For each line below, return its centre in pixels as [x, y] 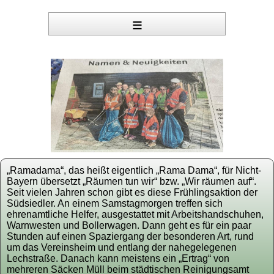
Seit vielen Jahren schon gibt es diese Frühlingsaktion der [132, 192]
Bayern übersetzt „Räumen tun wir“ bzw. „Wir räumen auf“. [131, 181]
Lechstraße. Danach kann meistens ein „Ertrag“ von [118, 258]
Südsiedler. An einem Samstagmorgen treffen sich [115, 203]
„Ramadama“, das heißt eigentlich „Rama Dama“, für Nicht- [134, 170]
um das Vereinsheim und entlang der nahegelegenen [122, 247]
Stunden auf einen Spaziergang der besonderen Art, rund [130, 236]
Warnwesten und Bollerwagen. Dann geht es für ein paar [129, 225]
